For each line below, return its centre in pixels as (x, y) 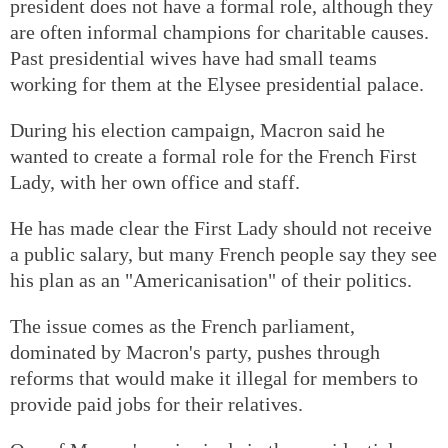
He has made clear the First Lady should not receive (221, 227)
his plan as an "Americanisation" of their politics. (211, 279)
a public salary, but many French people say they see (223, 253)
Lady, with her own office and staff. (155, 181)
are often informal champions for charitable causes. (219, 31)
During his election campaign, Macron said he (197, 129)
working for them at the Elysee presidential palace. (217, 83)
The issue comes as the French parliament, (182, 325)
